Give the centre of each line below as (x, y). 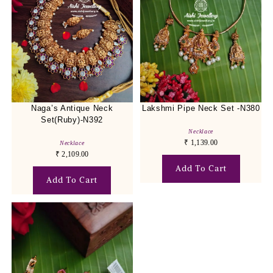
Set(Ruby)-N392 (72, 120)
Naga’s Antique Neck (72, 108)
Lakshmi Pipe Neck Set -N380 (201, 108)
